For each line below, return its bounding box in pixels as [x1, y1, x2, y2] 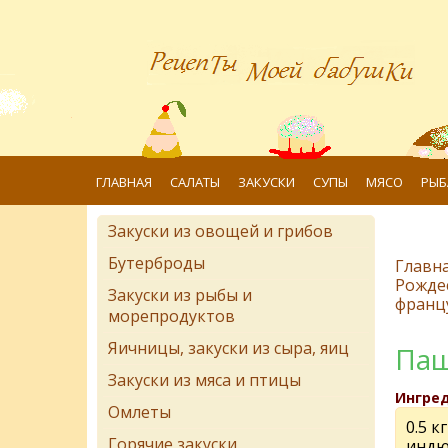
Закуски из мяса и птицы [108, 369, 301, 391]
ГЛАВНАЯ [96, 173, 152, 191]
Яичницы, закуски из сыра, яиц [108, 337, 349, 359]
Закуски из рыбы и [108, 284, 252, 306]
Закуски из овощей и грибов [108, 220, 333, 242]
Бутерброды [108, 252, 205, 274]
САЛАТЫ [170, 173, 220, 191]
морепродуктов [108, 305, 235, 327]
